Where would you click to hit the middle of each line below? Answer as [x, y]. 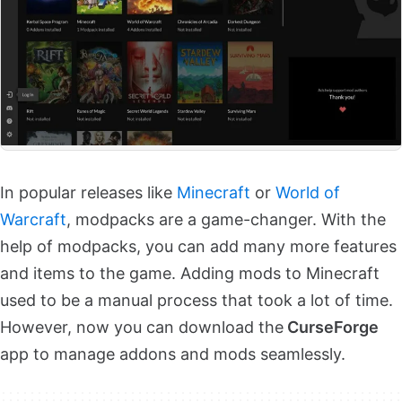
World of [308, 192]
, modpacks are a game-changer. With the [226, 219]
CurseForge [331, 327]
